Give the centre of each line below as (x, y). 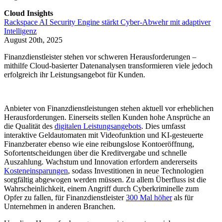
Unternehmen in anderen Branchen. (60, 207)
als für (183, 198)
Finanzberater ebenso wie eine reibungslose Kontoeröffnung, (99, 144)
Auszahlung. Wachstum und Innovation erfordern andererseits (101, 162)
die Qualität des (29, 126)
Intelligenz (20, 31)
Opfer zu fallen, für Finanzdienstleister (65, 198)
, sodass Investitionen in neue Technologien (136, 171)
